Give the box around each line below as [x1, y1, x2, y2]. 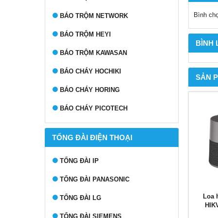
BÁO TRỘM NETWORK [60, 12, 128, 19]
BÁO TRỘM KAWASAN [60, 49, 127, 56]
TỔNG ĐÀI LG [60, 194, 101, 201]
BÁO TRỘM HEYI [60, 31, 111, 38]
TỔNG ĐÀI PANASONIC [60, 176, 129, 183]
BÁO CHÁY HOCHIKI [60, 68, 121, 75]
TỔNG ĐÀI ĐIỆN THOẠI [52, 133, 132, 142]
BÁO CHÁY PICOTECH [60, 105, 127, 112]
